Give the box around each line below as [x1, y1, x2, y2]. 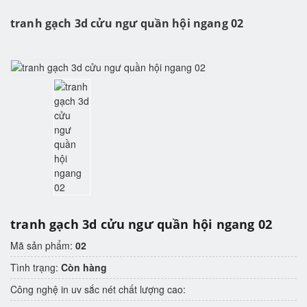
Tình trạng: [10, 260, 61, 275]
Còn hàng [61, 260, 107, 275]
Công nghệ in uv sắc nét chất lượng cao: [10, 282, 186, 297]
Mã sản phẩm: [10, 238, 75, 253]
